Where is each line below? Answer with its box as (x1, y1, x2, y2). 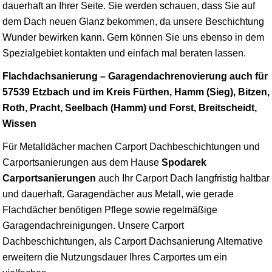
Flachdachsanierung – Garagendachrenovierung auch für (2, 70, 268, 81)
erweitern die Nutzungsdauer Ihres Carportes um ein (2, 251, 227, 262)
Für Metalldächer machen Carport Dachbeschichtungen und (2, 141, 260, 152)
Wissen (2, 118, 36, 129)
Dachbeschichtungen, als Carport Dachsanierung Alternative (2, 236, 263, 246)
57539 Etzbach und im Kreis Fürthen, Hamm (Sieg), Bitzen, (2, 86, 270, 97)
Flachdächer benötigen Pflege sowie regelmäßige (2, 204, 217, 215)
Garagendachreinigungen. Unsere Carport (2, 220, 184, 231)
